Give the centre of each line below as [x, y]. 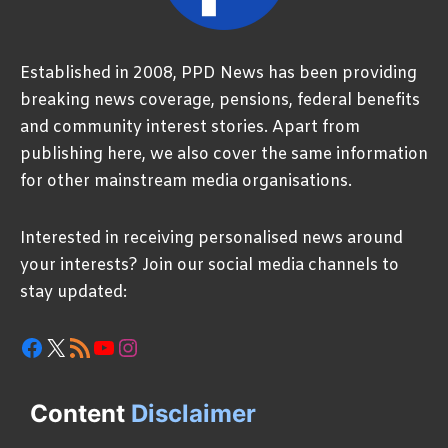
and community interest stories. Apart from [190, 127]
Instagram [176, 346]
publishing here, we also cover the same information [224, 154]
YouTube [144, 346]
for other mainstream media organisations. [186, 181]
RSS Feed [97, 346]
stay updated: [73, 292]
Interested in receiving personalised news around [211, 238]
